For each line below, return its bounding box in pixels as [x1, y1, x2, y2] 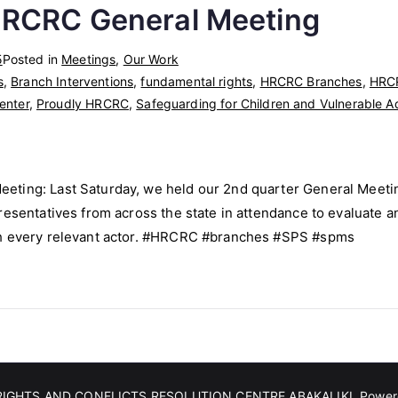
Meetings [61, 51, 116, 67]
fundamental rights [140, 73, 253, 89]
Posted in [2, 51, 62, 67]
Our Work [123, 51, 179, 67]
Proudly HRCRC [36, 95, 129, 111]
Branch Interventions [11, 73, 134, 89]
